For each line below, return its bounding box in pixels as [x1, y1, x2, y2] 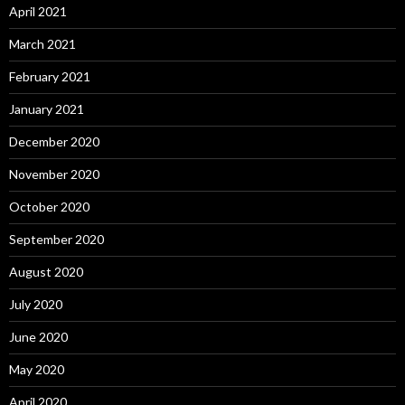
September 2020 [9, 231, 104, 248]
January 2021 [9, 101, 84, 118]
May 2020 [9, 362, 64, 378]
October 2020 [9, 199, 89, 215]
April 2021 [9, 4, 67, 20]
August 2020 [9, 264, 83, 280]
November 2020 [9, 166, 99, 183]
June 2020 [9, 329, 68, 345]
